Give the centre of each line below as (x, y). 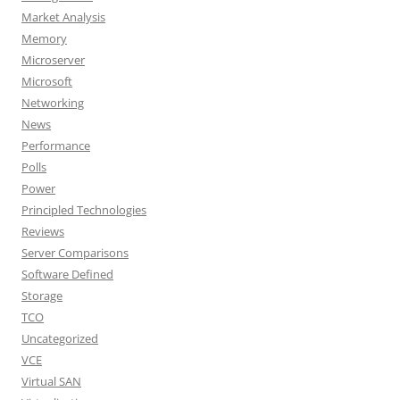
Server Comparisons (75, 253)
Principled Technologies (84, 210)
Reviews (43, 231)
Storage (42, 296)
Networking (53, 103)
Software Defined (67, 274)
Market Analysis (63, 17)
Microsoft (47, 81)
